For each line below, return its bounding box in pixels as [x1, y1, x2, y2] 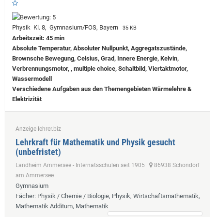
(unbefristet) [15, 146, 61, 157]
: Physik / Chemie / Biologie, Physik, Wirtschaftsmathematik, [34, 192, 200, 200]
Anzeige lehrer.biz [15, 125, 61, 132]
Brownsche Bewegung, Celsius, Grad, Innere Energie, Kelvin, [12, 54, 179, 62]
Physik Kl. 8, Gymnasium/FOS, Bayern [12, 23, 121, 31]
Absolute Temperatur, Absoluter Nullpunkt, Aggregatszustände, [12, 44, 187, 52]
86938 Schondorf [153, 161, 200, 169]
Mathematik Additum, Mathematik [15, 202, 108, 210]
